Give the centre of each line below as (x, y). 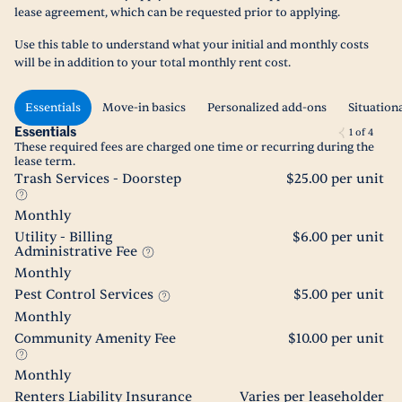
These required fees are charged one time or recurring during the (194, 147)
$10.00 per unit (336, 339)
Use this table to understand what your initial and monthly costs (192, 45)
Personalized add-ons (267, 108)
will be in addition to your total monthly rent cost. (154, 63)
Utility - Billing (63, 237)
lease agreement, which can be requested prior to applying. (177, 13)
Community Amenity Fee (95, 339)
